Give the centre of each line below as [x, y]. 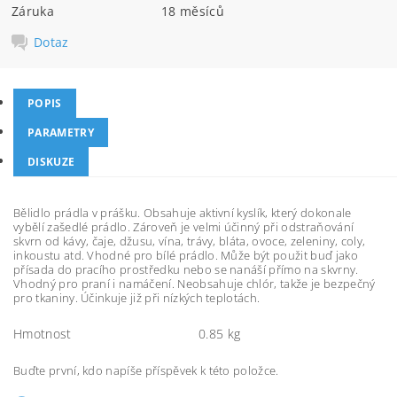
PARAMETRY [61, 132]
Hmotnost [43, 334]
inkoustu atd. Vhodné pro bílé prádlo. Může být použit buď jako [186, 255]
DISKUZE [51, 162]
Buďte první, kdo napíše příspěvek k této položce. [146, 370]
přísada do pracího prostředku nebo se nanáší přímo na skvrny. [186, 269]
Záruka [33, 11]
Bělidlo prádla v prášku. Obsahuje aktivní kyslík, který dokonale [183, 213]
